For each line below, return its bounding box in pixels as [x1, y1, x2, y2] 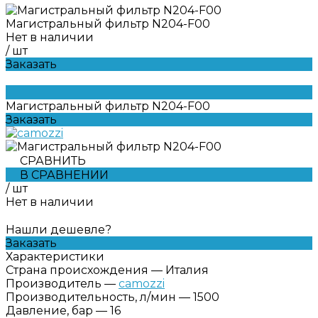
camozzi [119, 276, 165, 290]
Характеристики [6, 249, 104, 263]
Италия [165, 263, 209, 277]
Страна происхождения [6, 263, 148, 277]
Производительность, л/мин [6, 290, 176, 304]
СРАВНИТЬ [20, 153, 86, 168]
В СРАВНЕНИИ [20, 168, 109, 182]
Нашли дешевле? [6, 222, 111, 236]
